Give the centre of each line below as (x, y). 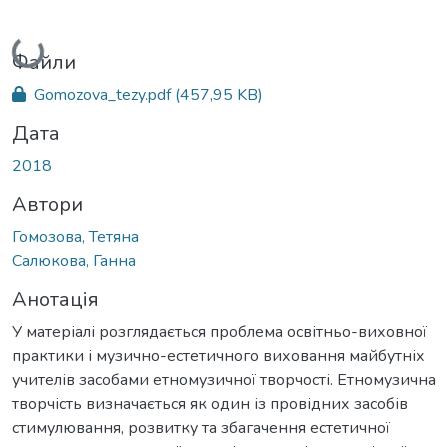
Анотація (55, 299)
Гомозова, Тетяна (75, 236)
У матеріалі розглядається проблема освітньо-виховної (219, 331)
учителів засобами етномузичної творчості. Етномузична (224, 379)
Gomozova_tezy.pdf (102, 94)
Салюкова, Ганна (74, 260)
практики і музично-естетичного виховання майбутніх (218, 355)
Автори (47, 204)
